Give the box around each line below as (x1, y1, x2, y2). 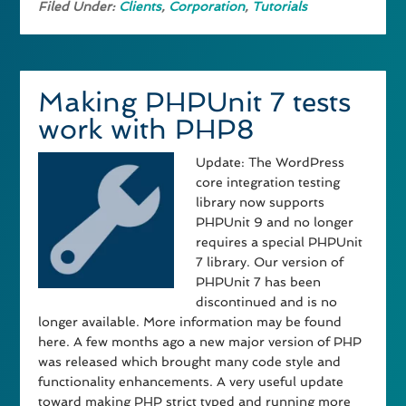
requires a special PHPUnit (196, 235, 363, 250)
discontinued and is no (196, 295, 338, 310)
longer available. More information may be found (38, 314, 343, 330)
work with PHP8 (38, 113, 256, 146)
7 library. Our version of (196, 255, 344, 270)
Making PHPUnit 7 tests (38, 86, 352, 119)
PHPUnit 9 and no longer (196, 215, 354, 230)
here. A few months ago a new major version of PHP (38, 334, 362, 350)
